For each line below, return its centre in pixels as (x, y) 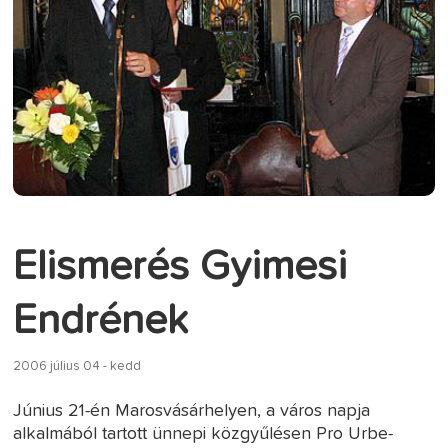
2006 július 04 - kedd (77, 366)
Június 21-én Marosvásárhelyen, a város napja (192, 410)
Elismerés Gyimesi (180, 266)
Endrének (101, 320)
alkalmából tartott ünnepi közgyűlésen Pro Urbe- (203, 433)
